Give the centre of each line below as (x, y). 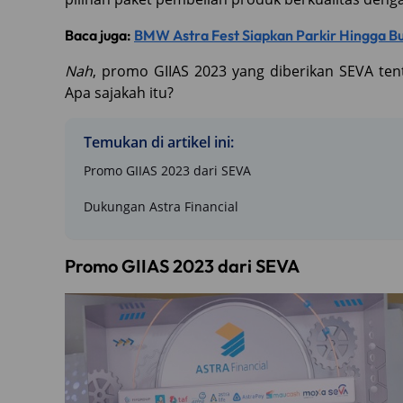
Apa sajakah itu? (121, 93)
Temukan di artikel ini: (159, 142)
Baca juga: (99, 35)
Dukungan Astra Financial (161, 206)
